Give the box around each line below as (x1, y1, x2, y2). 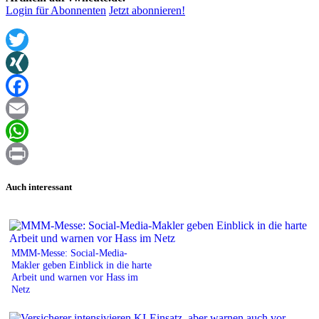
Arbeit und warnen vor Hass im (11, 271, 138, 283)
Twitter (6, 56, 38, 69)
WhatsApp (6, 147, 54, 160)
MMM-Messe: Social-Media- (11, 246, 127, 258)
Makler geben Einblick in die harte (11, 258, 152, 271)
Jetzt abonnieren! (109, 4, 185, 17)
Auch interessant (6, 181, 72, 192)
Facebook (6, 102, 50, 115)
